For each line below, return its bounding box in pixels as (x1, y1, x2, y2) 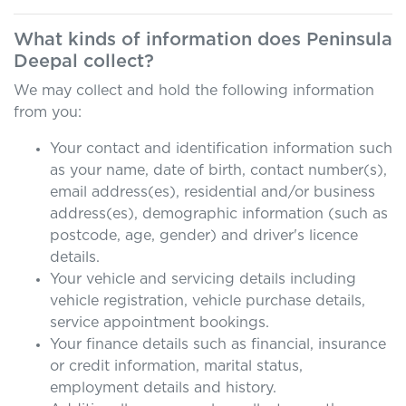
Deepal (14, 53, 78, 71)
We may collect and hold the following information (14, 83, 374, 98)
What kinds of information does (14, 31, 306, 49)
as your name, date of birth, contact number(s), (50, 163, 387, 178)
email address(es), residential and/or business (50, 185, 375, 199)
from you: (14, 105, 82, 120)
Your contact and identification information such (50, 141, 392, 156)
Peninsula (306, 31, 392, 49)
